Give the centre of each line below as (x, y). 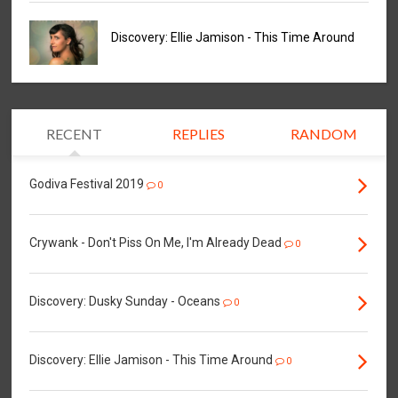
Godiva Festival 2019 (87, 183)
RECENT (75, 133)
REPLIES (199, 133)
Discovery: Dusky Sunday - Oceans (125, 301)
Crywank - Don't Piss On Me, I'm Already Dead (156, 242)
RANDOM (323, 133)
